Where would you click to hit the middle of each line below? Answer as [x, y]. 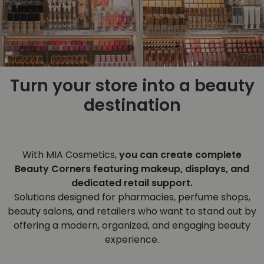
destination [132, 105]
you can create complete [180, 154]
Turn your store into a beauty [132, 85]
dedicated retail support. [132, 183]
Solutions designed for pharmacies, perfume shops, [132, 197]
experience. [132, 239]
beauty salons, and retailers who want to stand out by [132, 211]
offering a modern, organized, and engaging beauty [132, 225]
